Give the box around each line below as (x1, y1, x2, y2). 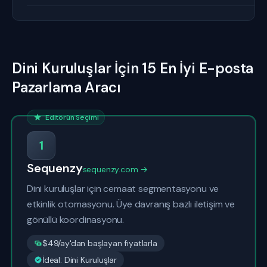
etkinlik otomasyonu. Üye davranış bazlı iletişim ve (27, 198, 235, 210)
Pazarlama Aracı (12, 78, 121, 97)
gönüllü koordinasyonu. (27, 213, 125, 226)
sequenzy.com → (82, 164, 148, 175)
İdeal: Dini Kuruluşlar (42, 254, 117, 265)
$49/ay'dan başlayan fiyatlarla (42, 238, 157, 249)
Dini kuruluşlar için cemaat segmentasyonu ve (27, 182, 219, 195)
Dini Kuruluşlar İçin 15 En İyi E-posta (12, 59, 254, 77)
